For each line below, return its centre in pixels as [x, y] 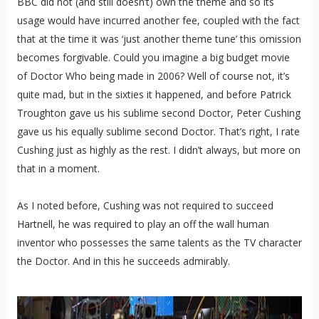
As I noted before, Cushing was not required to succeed [145, 205]
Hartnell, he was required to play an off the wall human [143, 224]
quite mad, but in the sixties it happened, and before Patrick [154, 94]
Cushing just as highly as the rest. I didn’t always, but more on [158, 150]
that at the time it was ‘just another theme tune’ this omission [159, 38]
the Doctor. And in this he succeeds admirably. [123, 261]
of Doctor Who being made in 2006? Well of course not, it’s [153, 75]
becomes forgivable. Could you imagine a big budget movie [153, 57]
